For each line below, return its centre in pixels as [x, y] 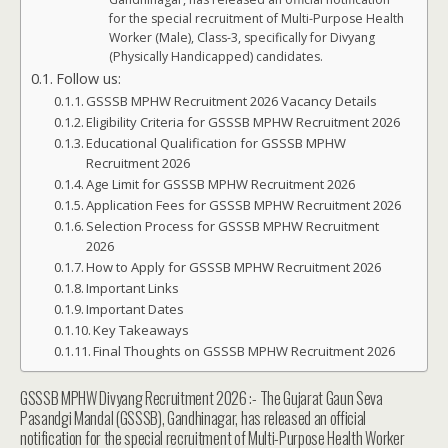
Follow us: [88, 78]
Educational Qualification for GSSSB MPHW [216, 143]
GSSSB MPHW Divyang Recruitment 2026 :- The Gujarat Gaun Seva [201, 398]
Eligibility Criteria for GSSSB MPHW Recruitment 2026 [243, 122]
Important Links [133, 288]
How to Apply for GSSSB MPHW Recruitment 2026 [234, 267]
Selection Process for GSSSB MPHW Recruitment [233, 226]
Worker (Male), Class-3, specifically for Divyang [242, 37]
